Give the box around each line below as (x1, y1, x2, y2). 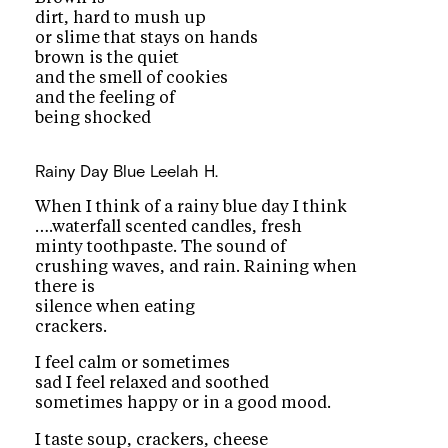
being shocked (35, 109, 152, 126)
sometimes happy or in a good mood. (35, 395, 332, 412)
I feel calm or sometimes (35, 355, 231, 372)
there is (35, 278, 96, 295)
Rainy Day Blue (35, 160, 146, 181)
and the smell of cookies (35, 69, 229, 86)
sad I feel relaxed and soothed (35, 375, 270, 392)
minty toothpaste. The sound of (35, 238, 287, 255)
